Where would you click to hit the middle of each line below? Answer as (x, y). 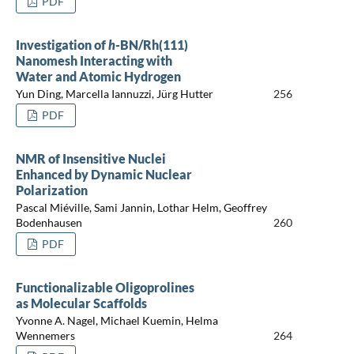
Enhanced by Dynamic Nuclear (104, 174)
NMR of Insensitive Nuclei (90, 158)
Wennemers (45, 336)
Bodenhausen (49, 223)
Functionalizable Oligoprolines (105, 287)
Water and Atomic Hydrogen (98, 76)
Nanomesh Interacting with (94, 60)
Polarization (51, 190)
